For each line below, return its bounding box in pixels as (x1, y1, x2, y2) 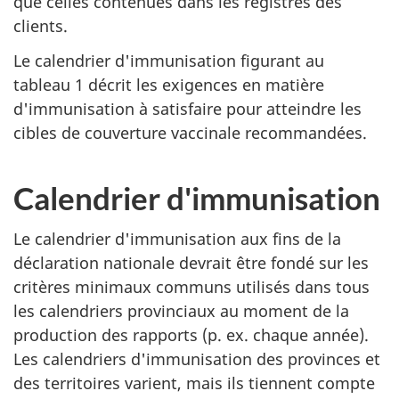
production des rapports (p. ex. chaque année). (13, 324, 369, 346)
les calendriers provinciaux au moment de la (13, 300, 349, 322)
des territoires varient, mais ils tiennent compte (13, 372, 375, 395)
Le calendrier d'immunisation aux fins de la (13, 228, 341, 250)
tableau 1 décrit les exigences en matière (13, 73, 324, 95)
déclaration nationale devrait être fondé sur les (13, 252, 369, 274)
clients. (13, 15, 68, 37)
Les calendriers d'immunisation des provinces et (13, 348, 380, 370)
